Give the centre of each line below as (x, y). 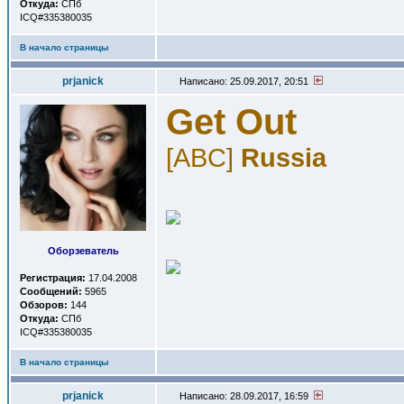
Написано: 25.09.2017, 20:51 (245, 81)
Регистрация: (53, 278)
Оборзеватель (83, 251)
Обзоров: (44, 305)
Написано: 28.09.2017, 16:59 (245, 396)
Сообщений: (51, 291)
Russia (284, 157)
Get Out (231, 122)
